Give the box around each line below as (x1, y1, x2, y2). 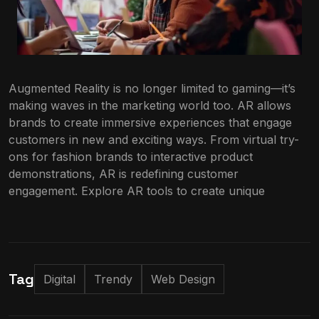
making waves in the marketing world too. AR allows (9, 98, 291, 113)
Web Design (151, 272, 215, 287)
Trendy (94, 272, 132, 287)
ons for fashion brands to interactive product (9, 150, 253, 164)
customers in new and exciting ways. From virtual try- (9, 132, 299, 147)
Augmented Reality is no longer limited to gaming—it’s (9, 81, 296, 96)
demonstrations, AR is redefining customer (9, 167, 239, 182)
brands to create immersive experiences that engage (9, 115, 292, 130)
